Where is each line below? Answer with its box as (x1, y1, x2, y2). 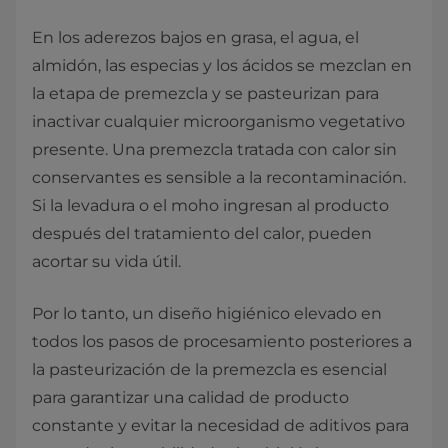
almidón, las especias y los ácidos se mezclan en (32, 56, 412, 75)
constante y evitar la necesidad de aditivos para (32, 416, 409, 435)
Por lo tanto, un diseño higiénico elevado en (32, 304, 382, 323)
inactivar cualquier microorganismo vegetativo (32, 112, 405, 131)
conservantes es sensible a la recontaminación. (32, 168, 406, 187)
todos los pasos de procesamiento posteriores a (32, 332, 412, 351)
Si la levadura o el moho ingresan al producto (32, 196, 389, 215)
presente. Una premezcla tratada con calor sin (32, 140, 397, 159)
